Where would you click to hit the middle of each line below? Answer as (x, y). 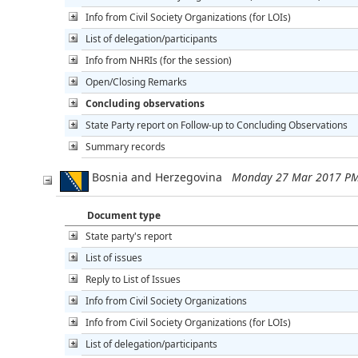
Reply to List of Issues (133, 279)
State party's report (129, 236)
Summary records (125, 146)
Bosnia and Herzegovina (160, 177)
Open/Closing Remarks (136, 82)
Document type (124, 215)
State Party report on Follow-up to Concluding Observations (217, 125)
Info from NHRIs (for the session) (159, 60)
